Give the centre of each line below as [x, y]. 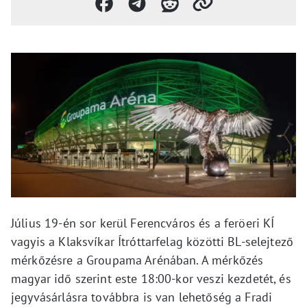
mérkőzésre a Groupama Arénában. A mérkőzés [137, 260]
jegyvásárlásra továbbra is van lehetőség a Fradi [142, 297]
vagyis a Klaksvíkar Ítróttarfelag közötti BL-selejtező [152, 241]
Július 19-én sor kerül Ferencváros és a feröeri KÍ [143, 223]
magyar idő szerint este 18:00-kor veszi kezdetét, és [151, 278]
